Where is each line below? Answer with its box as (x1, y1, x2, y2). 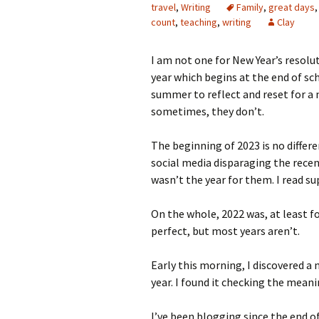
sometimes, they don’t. (151, 104, 264, 118)
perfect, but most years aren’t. (151, 224, 300, 238)
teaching (180, 16, 217, 28)
